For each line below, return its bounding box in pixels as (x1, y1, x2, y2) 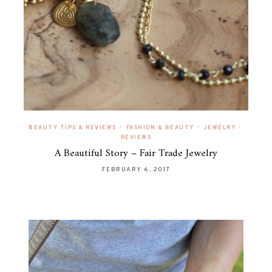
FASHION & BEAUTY (126, 124, 194, 131)
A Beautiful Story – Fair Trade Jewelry (55, 144, 217, 163)
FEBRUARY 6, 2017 (101, 165, 171, 174)
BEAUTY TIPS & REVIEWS (29, 124, 117, 131)
